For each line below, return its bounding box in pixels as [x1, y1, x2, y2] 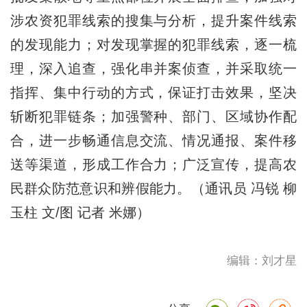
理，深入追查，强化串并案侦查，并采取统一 [10, 60, 297, 76]
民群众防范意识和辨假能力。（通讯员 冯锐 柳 [10, 180, 297, 196]
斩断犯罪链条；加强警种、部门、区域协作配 [10, 108, 297, 124]
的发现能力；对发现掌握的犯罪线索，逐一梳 [10, 36, 297, 52]
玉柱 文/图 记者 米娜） [10, 204, 150, 220]
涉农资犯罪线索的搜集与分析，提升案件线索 [10, 12, 297, 28]
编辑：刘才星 [227, 254, 297, 267]
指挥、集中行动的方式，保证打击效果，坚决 [10, 84, 297, 100]
